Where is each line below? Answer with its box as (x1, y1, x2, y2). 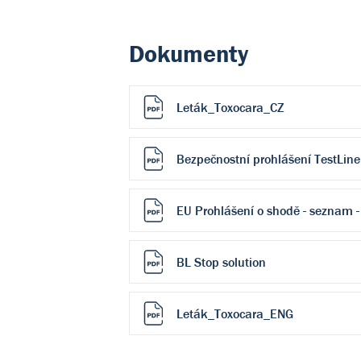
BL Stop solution (176, 254, 266, 270)
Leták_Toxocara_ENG (176, 305, 293, 322)
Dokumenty (129, 39, 248, 68)
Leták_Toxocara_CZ (176, 99, 284, 115)
